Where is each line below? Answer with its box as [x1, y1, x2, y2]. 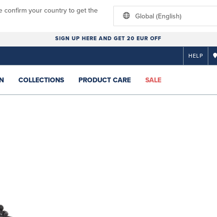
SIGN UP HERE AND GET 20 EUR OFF [55, 35, 162, 42]
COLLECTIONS [18, 76, 64, 84]
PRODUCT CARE [78, 76, 131, 84]
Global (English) [135, 12, 182, 20]
